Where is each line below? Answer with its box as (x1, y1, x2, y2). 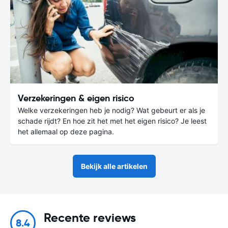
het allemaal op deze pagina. (18, 127, 114, 136)
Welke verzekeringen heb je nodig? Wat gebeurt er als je (18, 105, 205, 115)
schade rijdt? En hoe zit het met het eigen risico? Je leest (18, 116, 207, 125)
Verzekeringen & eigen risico (18, 92, 134, 104)
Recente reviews (44, 210, 136, 225)
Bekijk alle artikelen (80, 161, 148, 170)
